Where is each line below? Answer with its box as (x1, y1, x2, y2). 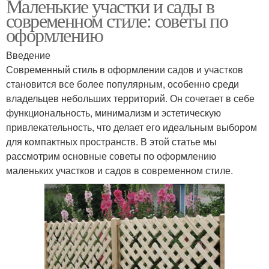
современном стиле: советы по (6, 7, 228, 34)
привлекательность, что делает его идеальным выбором (6, 120, 257, 134)
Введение (6, 48, 50, 62)
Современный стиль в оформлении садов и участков (6, 62, 243, 77)
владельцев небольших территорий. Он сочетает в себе (6, 91, 255, 106)
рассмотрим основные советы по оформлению (6, 149, 216, 163)
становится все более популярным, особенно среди (6, 77, 239, 91)
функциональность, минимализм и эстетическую (6, 106, 221, 120)
